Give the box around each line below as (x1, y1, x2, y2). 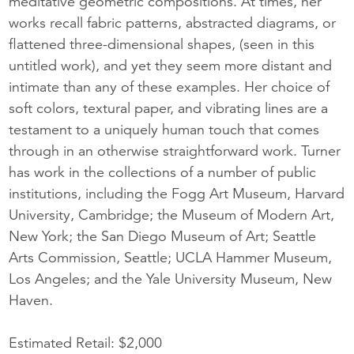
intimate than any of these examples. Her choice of (9, 77, 330, 96)
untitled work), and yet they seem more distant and (9, 55, 333, 74)
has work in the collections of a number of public (9, 162, 317, 181)
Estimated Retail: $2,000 (9, 333, 163, 352)
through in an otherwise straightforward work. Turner (9, 141, 341, 160)
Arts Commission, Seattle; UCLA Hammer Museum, (9, 247, 333, 266)
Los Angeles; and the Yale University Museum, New (9, 269, 333, 288)
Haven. (9, 290, 54, 309)
